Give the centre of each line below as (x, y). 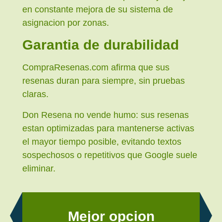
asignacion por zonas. (66, 23)
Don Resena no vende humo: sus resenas (106, 115)
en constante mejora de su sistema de (98, 10)
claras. (35, 94)
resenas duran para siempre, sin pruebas (104, 81)
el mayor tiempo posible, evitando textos (102, 141)
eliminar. (39, 168)
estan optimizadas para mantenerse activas (108, 128)
